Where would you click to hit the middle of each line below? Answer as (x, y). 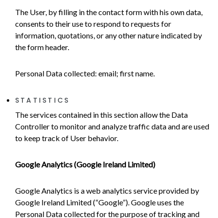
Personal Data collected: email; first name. (85, 73)
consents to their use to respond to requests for (93, 24)
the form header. (42, 47)
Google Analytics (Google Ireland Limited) (85, 164)
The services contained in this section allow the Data (101, 115)
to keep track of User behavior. (67, 138)
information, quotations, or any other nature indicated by (109, 36)
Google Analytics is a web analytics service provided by (107, 191)
